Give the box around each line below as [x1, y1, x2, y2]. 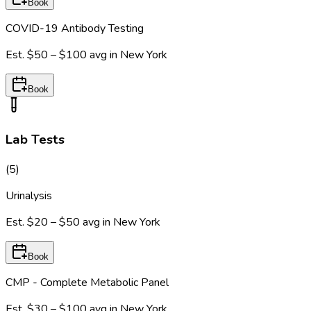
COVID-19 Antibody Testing [6, 21, 144, 37]
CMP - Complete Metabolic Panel [6, 274, 169, 290]
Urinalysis [6, 187, 52, 203]
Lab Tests [6, 130, 65, 149]
